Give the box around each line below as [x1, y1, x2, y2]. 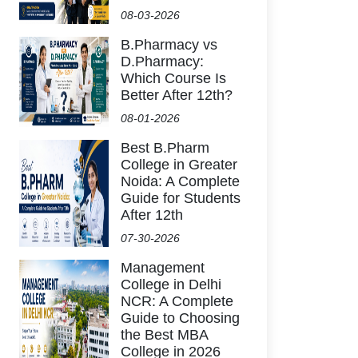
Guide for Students [121, 190, 241, 206]
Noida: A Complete [121, 173, 240, 189]
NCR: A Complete [121, 293, 233, 309]
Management [121, 260, 205, 276]
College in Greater [121, 157, 237, 173]
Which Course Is [121, 70, 226, 86]
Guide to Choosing [121, 310, 240, 326]
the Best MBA [121, 327, 208, 343]
